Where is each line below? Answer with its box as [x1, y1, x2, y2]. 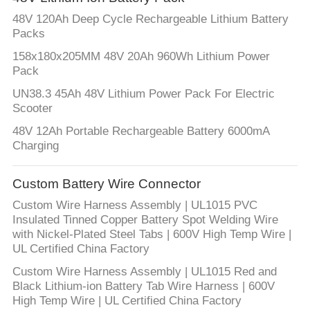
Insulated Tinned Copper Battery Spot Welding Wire [12, 212, 278, 226]
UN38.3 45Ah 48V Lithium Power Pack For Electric [12, 86, 275, 100]
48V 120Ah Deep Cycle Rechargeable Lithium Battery [12, 12, 289, 26]
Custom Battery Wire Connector [12, 176, 201, 192]
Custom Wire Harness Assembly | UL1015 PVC [12, 198, 257, 212]
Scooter [12, 101, 53, 115]
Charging [12, 138, 59, 152]
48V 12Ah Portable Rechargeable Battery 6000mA [12, 124, 269, 138]
